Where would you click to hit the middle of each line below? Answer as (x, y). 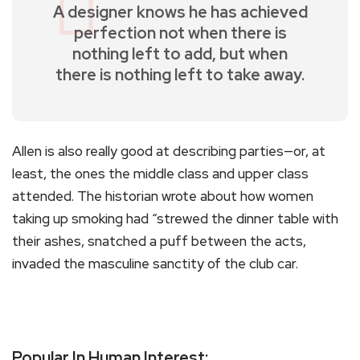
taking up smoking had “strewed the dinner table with (175, 218)
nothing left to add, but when (180, 53)
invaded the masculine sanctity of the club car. (155, 263)
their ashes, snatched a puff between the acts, (159, 241)
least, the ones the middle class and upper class (160, 173)
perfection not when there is (180, 33)
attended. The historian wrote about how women (163, 196)
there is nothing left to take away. (180, 74)
